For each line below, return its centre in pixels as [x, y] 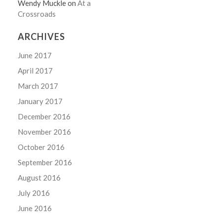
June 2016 [35, 208]
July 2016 [34, 193]
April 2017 [36, 70]
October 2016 [41, 147]
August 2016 [39, 177]
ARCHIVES [42, 36]
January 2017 [40, 101]
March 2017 [38, 86]
